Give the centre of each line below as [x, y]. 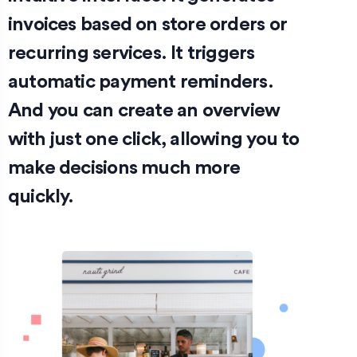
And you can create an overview [144, 111]
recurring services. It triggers [131, 54]
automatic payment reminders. [141, 82]
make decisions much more [124, 169]
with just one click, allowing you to [154, 140]
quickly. [41, 197]
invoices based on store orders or [147, 25]
